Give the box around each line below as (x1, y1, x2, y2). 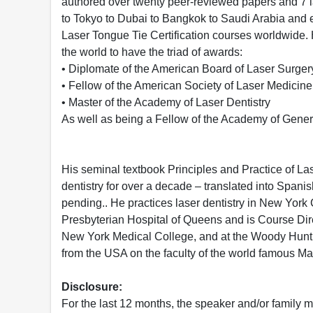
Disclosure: (61, 280, 122, 293)
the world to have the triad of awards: (61, 45, 242, 58)
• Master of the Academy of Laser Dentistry (61, 96, 270, 108)
